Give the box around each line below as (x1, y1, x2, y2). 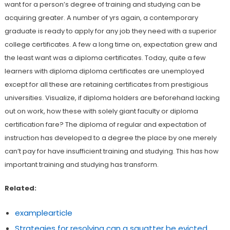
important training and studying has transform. (4, 159, 159, 169)
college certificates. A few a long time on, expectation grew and (4, 39, 217, 49)
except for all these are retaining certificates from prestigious (4, 79, 208, 89)
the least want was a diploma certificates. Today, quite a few (4, 52, 206, 63)
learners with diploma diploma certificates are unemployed (4, 66, 204, 76)
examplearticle (14, 207, 72, 218)
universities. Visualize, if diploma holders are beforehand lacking (4, 92, 220, 103)
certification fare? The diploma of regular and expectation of (4, 119, 206, 129)
